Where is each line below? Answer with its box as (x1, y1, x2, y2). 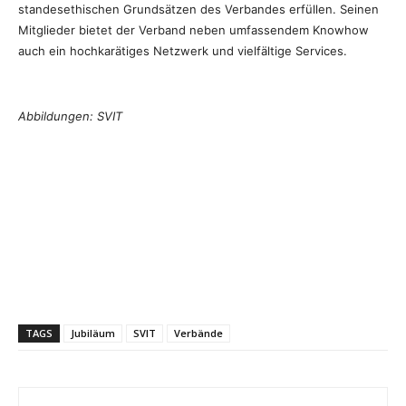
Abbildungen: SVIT (18, 109, 122, 124)
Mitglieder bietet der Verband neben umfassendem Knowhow (18, 23, 369, 38)
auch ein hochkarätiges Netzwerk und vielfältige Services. (18, 43, 347, 59)
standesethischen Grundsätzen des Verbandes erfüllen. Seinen (18, 2, 379, 17)
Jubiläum (71, 326, 115, 341)
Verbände (174, 326, 223, 341)
